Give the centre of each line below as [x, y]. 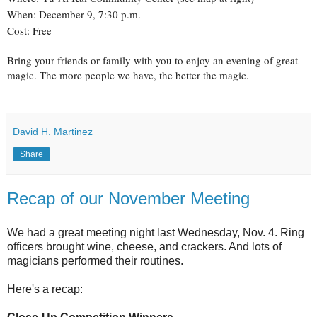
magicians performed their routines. [95, 260]
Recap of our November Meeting [128, 199]
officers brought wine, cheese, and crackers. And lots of [144, 246]
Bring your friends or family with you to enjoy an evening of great [152, 60]
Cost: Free [29, 31]
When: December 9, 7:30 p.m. [74, 15]
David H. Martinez [53, 132]
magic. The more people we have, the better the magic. [128, 75]
